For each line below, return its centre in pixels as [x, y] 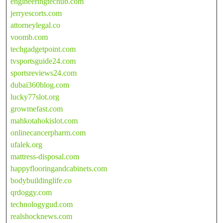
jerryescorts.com [36, 13]
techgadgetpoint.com [43, 49]
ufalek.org [26, 144]
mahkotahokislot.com [44, 120]
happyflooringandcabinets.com [59, 168]
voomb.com [29, 37]
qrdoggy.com [31, 192]
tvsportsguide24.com [43, 61]
